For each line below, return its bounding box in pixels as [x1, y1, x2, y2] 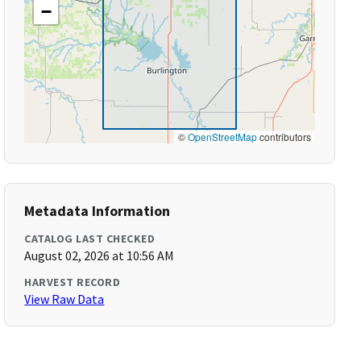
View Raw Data [24, 291, 105, 307]
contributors [256, 130, 311, 143]
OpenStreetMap [187, 130, 257, 143]
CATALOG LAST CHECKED [24, 231, 156, 246]
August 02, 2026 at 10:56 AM [24, 247, 175, 263]
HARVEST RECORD [24, 275, 121, 289]
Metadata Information [24, 201, 171, 220]
